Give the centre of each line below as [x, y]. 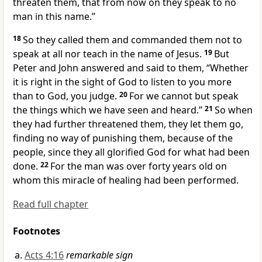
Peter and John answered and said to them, [110, 68]
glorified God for [145, 152]
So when [234, 110]
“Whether [227, 68]
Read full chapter [51, 204]
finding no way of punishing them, [90, 138]
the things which [51, 110]
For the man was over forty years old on [139, 166]
